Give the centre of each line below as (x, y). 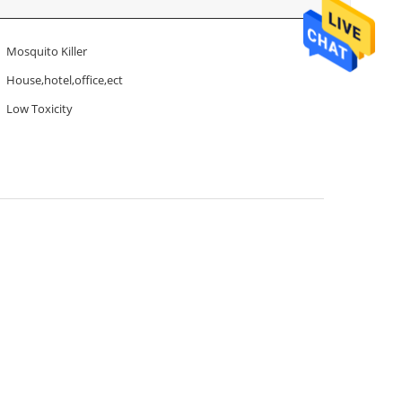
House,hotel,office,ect (65, 80)
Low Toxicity (39, 109)
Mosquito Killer (47, 51)
